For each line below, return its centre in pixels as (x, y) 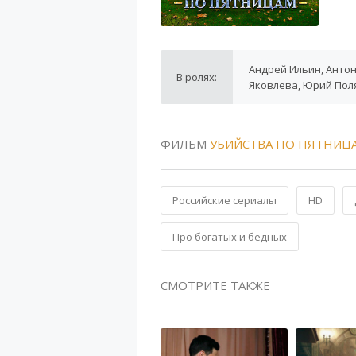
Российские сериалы (224, 200)
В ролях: (197, 77)
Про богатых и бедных (230, 237)
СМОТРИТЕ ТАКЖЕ (215, 285)
